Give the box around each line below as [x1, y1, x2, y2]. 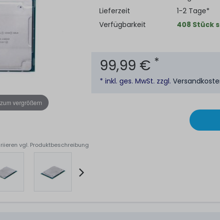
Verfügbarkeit [99, 20, 146, 29]
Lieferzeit [99, 6, 130, 16]
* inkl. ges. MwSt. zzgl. [100, 76, 173, 86]
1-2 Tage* [176, 6, 210, 16]
